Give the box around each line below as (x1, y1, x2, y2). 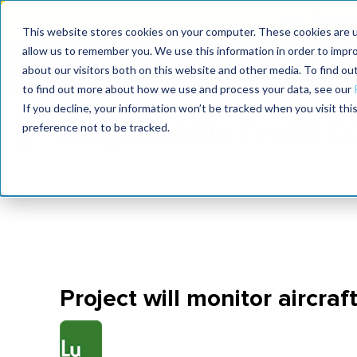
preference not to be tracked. (22, 120, 170, 134)
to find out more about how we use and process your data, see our (22, 82, 354, 96)
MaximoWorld (22, 51, 92, 63)
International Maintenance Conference (146, 51, 354, 63)
